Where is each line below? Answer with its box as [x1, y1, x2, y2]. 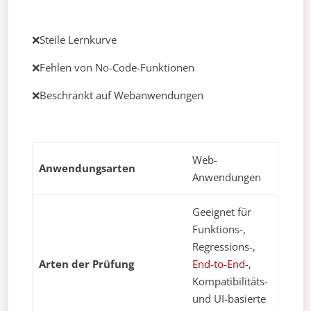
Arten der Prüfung [39, 257, 134, 271]
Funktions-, [192, 222, 246, 237]
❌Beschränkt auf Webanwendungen [32, 88, 204, 103]
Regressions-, [192, 239, 255, 254]
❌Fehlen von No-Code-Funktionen [32, 60, 195, 75]
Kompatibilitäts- [192, 274, 268, 289]
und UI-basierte [192, 292, 266, 306]
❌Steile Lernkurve [32, 33, 117, 47]
